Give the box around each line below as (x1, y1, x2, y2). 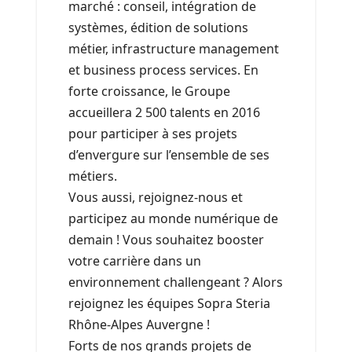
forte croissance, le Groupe (68, 82, 230, 101)
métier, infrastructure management (68, 40, 279, 58)
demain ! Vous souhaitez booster (68, 231, 264, 249)
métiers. (68, 167, 117, 185)
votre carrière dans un (68, 252, 201, 270)
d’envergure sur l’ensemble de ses (68, 146, 269, 164)
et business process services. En (68, 61, 258, 79)
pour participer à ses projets (68, 125, 237, 143)
